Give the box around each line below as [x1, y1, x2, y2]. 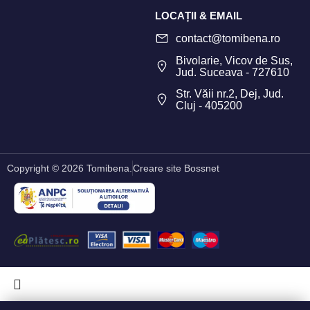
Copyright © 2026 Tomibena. [7, 163, 132, 174]
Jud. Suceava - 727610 [175, 66, 289, 79]
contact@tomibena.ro [175, 32, 280, 44]
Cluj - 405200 [175, 100, 242, 112]
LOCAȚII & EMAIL [154, 10, 242, 22]
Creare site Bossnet [133, 163, 219, 174]
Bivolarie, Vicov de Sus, [175, 55, 293, 67]
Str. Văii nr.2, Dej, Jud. [175, 88, 284, 100]
